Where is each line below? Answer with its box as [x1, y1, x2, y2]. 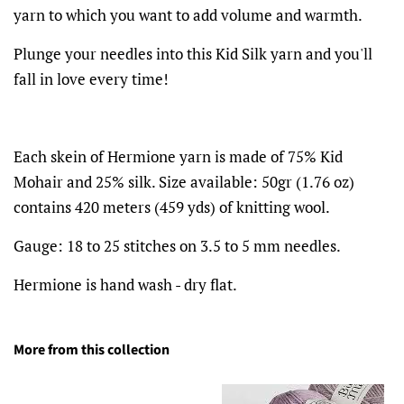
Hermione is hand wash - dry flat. [14, 273, 237, 295]
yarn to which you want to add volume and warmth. [14, 4, 363, 25]
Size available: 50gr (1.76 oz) [159, 170, 354, 192]
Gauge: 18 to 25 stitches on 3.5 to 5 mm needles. [14, 234, 341, 256]
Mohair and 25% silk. [14, 170, 155, 192]
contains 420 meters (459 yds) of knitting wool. [14, 196, 330, 217]
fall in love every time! [14, 68, 169, 89]
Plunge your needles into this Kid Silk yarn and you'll [14, 42, 372, 64]
